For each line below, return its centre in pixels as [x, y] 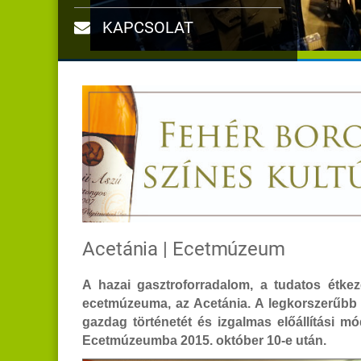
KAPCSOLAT [146, 27]
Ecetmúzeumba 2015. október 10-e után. [204, 340]
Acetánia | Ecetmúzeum [184, 249]
